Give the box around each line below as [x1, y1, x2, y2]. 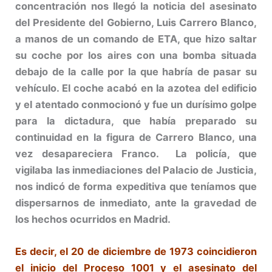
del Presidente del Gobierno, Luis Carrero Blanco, [15, 16, 257, 29]
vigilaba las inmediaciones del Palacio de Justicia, [15, 164, 257, 177]
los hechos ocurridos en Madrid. [15, 213, 171, 226]
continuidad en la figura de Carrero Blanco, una [15, 131, 257, 144]
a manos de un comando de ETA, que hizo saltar [15, 33, 257, 46]
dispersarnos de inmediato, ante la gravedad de [15, 197, 257, 209]
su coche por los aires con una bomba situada [15, 49, 257, 62]
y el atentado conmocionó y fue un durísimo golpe [15, 98, 257, 111]
